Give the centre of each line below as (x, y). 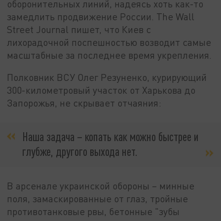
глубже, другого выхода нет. (80, 151)
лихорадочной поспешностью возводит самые (109, 42)
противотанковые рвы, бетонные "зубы (93, 211)
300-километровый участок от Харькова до (101, 90)
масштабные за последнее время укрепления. (110, 55)
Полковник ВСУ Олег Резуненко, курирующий (107, 77)
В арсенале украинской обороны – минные (101, 185)
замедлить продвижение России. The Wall (101, 16)
